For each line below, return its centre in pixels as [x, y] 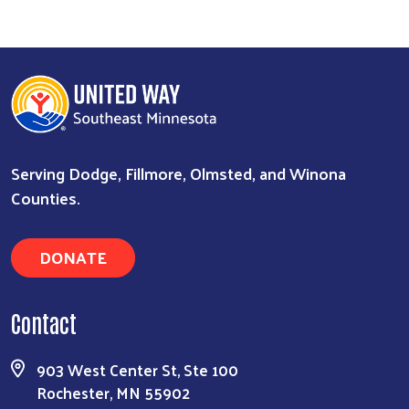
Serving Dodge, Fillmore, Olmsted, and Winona [178, 173]
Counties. [46, 198]
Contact [44, 323]
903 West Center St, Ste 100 [137, 370]
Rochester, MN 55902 [113, 393]
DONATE [73, 257]
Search [192, 244]
